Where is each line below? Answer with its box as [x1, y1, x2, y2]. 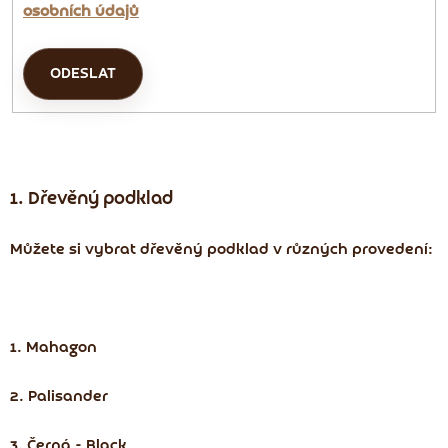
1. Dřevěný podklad [10, 189, 173, 209]
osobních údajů [23, 3, 139, 20]
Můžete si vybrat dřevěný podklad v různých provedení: [10, 241, 437, 258]
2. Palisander [10, 388, 108, 405]
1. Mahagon [10, 339, 97, 356]
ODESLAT [50, 65, 116, 82]
